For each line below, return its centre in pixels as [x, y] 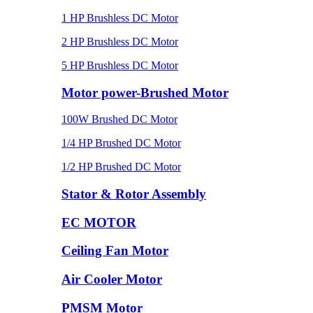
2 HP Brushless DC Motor [120, 41]
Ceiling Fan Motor [115, 251]
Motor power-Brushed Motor [145, 92]
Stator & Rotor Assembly [134, 194]
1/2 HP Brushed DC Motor [121, 167]
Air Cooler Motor [112, 279]
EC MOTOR [99, 222]
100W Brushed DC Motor [119, 119]
